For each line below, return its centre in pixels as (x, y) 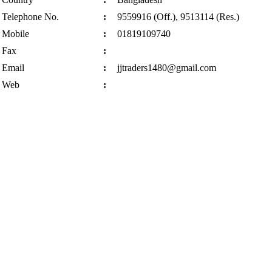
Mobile (15, 34)
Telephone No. (30, 17)
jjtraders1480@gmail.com (166, 68)
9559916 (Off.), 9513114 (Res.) (178, 17)
